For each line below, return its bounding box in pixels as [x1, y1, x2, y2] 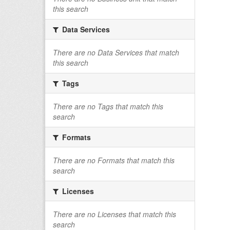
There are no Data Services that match [53, 47, 179, 57]
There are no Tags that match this [53, 101, 163, 111]
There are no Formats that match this [53, 155, 175, 165]
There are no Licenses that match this [53, 209, 176, 219]
